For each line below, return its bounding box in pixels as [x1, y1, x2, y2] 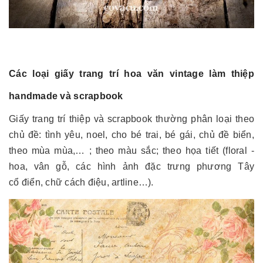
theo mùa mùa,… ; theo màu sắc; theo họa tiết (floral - [9, 145, 254, 156]
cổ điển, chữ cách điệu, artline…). [9, 177, 154, 187]
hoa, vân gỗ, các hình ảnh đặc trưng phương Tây [9, 161, 254, 171]
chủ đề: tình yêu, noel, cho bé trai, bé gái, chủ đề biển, [9, 129, 254, 140]
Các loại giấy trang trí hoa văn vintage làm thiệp [9, 68, 254, 79]
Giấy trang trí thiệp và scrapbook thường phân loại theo [9, 113, 254, 124]
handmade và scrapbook [9, 90, 123, 101]
